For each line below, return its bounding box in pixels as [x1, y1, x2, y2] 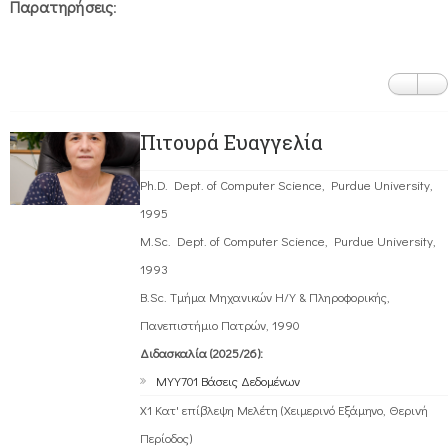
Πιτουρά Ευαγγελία [140, 129, 323, 156]
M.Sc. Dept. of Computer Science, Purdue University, [140, 232, 436, 250]
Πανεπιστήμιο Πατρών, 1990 [140, 316, 300, 334]
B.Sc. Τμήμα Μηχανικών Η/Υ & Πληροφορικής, [140, 288, 390, 306]
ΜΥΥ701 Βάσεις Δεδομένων [156, 372, 300, 390]
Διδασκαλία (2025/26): [140, 344, 263, 362]
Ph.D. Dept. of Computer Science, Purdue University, [140, 176, 433, 194]
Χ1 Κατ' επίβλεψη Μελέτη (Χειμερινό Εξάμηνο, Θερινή [140, 401, 428, 419]
